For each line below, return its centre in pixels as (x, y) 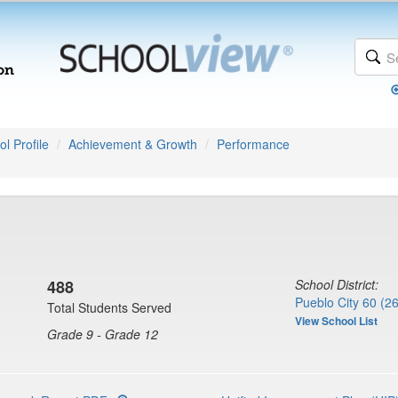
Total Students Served (109, 307)
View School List (336, 321)
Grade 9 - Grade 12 (103, 334)
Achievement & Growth (133, 144)
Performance (253, 144)
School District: (337, 284)
